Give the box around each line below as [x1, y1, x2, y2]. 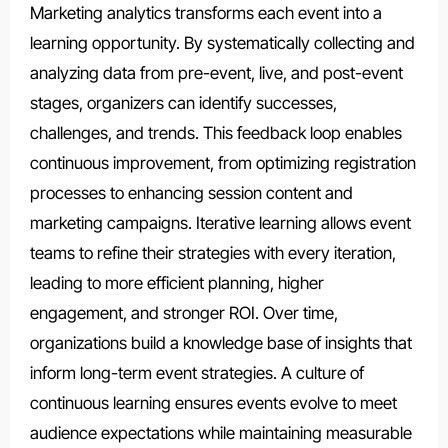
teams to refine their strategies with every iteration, [29, 242, 396, 263]
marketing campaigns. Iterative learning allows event [29, 212, 411, 233]
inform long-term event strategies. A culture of [29, 362, 364, 383]
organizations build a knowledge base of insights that [29, 332, 412, 353]
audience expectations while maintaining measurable [29, 422, 412, 443]
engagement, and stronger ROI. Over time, [29, 302, 338, 323]
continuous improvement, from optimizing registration [29, 152, 416, 173]
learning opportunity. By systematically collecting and [29, 32, 415, 53]
